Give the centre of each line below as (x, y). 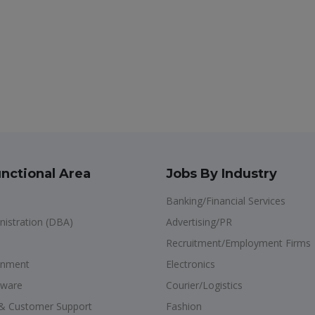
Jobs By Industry (221, 174)
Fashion (184, 306)
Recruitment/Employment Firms (238, 243)
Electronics (191, 264)
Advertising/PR (199, 222)
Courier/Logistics (204, 285)
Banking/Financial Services (226, 201)
